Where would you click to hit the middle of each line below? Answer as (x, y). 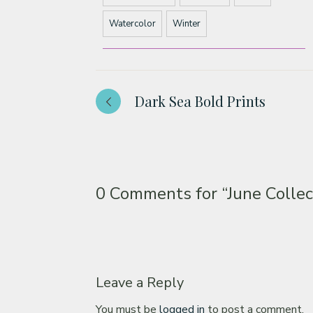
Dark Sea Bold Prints (200, 101)
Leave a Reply (140, 282)
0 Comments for (159, 194)
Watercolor (132, 23)
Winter (187, 23)
